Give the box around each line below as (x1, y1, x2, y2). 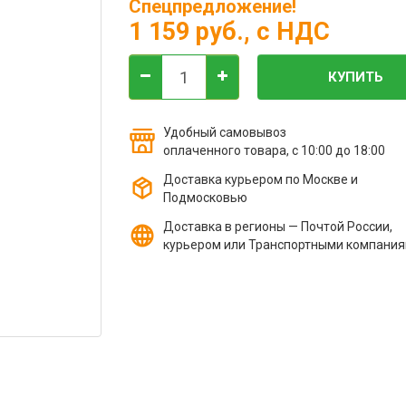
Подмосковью (162, 190, 247, 205)
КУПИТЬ (328, 68, 383, 85)
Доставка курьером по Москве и (162, 172, 358, 187)
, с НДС (243, 17, 330, 46)
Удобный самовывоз (162, 125, 286, 140)
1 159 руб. (128, 17, 244, 46)
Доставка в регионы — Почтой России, (162, 219, 392, 234)
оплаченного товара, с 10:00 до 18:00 (162, 143, 385, 158)
